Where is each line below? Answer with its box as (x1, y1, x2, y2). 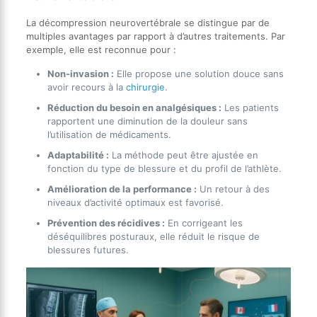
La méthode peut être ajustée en (108, 149, 258, 161)
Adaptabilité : (47, 149, 109, 161)
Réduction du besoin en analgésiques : (47, 102, 221, 114)
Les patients (221, 102, 279, 114)
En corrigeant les (164, 217, 243, 229)
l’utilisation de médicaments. (47, 129, 171, 141)
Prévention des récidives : (47, 217, 165, 229)
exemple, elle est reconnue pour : (25, 44, 176, 56)
